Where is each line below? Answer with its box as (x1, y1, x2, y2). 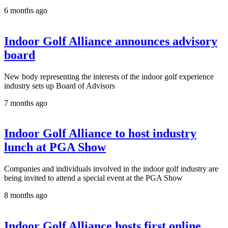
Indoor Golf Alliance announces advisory (4, 34, 217, 48)
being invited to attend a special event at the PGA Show (4, 174, 183, 183)
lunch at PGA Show (4, 140, 106, 154)
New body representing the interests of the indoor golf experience (4, 72, 214, 81)
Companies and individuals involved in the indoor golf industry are (4, 164, 218, 174)
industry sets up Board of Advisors (4, 81, 115, 90)
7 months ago (4, 98, 47, 107)
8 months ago (4, 191, 47, 200)
